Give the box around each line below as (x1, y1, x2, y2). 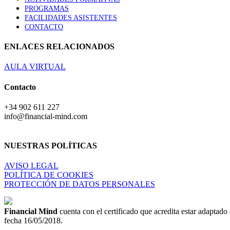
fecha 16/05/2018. (4, 216, 63, 225)
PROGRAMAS (25, 4, 69, 12)
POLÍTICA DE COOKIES (4, 170, 93, 180)
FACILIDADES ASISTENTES (25, 13, 117, 22)
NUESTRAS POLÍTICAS (4, 141, 97, 150)
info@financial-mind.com (4, 111, 87, 121)
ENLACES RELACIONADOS (4, 42, 114, 51)
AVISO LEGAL (4, 161, 59, 170)
